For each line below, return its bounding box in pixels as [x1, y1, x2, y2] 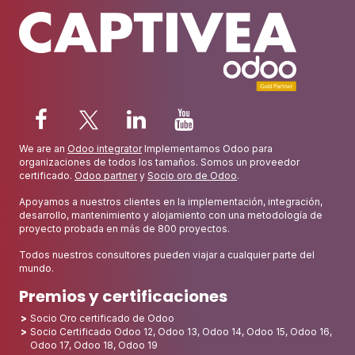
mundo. [19, 262, 54, 275]
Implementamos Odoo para [142, 143, 273, 155]
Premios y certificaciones [19, 285, 227, 308]
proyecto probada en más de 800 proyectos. [19, 223, 230, 235]
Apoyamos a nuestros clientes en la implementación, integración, [19, 196, 323, 208]
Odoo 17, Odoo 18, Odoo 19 [30, 339, 158, 352]
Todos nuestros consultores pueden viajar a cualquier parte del [19, 249, 315, 261]
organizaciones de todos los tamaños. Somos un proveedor [19, 156, 300, 169]
